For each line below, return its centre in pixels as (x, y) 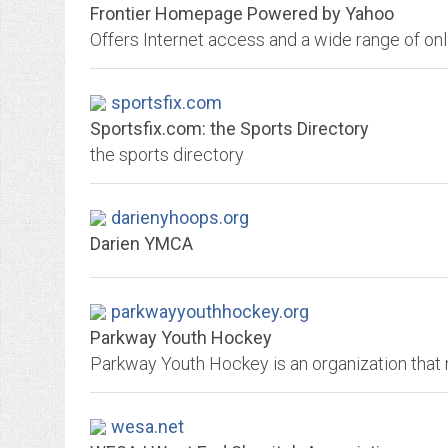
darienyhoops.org (180, 217)
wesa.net (147, 426)
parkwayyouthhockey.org (210, 311)
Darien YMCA (141, 243)
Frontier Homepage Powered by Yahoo (242, 13)
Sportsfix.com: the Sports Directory (229, 128)
